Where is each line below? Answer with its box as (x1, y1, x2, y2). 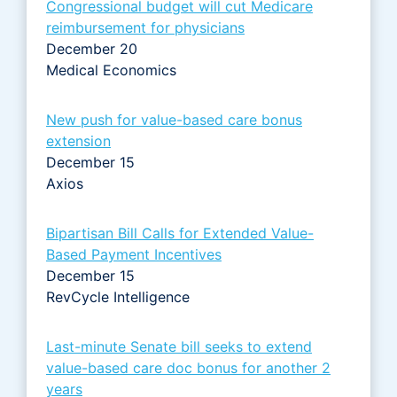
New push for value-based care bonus (46, 110, 302, 128)
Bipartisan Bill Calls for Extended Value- (46, 223, 314, 242)
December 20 (46, 39, 137, 58)
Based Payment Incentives (46, 245, 222, 263)
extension (46, 131, 111, 150)
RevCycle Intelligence (46, 287, 194, 306)
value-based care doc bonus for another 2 (46, 358, 331, 377)
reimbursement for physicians (46, 18, 245, 36)
